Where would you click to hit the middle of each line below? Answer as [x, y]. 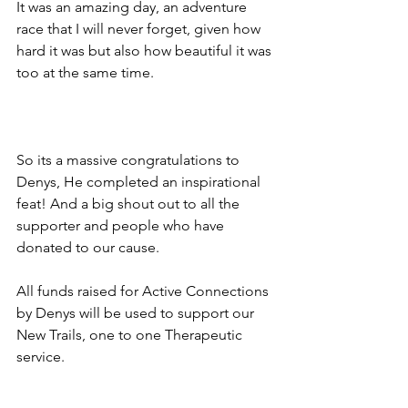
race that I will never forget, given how [140, 29]
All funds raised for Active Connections [144, 291]
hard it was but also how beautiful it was [146, 51]
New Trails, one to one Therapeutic [131, 335]
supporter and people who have [122, 226]
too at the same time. [85, 73]
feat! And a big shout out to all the [130, 204]
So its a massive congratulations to [130, 160]
